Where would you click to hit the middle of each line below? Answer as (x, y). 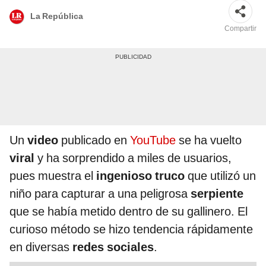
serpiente (217, 194)
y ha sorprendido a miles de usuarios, (134, 158)
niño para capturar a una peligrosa (100, 194)
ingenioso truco (140, 176)
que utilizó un (220, 176)
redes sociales (113, 247)
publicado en (94, 140)
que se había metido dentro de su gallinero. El (129, 212)
